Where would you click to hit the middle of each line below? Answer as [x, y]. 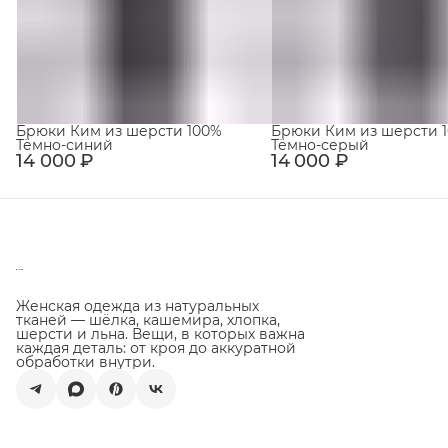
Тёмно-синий [64, 145]
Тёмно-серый [319, 145]
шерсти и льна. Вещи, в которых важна [160, 334]
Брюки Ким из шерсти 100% [119, 131]
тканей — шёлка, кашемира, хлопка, [148, 320]
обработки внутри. [85, 362]
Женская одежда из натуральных [137, 306]
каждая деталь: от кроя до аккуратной [156, 348]
